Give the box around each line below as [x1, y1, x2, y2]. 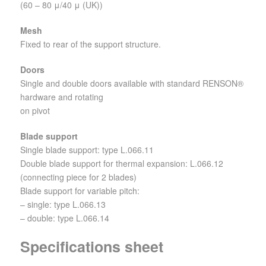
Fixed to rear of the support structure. [20, 38, 161, 50]
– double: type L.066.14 [20, 212, 109, 224]
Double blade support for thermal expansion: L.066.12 [20, 157, 223, 170]
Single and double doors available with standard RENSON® [20, 77, 243, 90]
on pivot [20, 104, 50, 117]
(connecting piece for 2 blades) [20, 171, 137, 183]
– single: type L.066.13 [20, 198, 106, 211]
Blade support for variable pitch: [20, 185, 140, 197]
